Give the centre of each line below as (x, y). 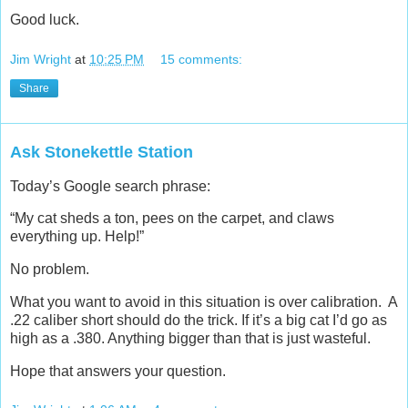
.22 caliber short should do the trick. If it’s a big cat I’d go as (199, 321)
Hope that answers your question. (118, 371)
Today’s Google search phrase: (110, 186)
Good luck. (45, 20)
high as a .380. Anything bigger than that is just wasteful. (190, 339)
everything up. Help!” (77, 237)
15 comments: (202, 59)
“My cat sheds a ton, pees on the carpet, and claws (172, 219)
